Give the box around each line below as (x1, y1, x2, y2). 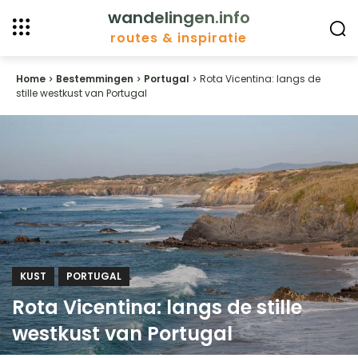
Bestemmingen (56, 72, 133, 86)
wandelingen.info (107, 6, 250, 29)
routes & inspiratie (110, 29, 248, 47)
